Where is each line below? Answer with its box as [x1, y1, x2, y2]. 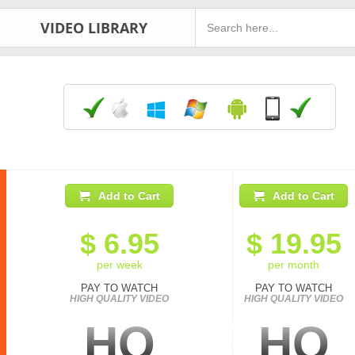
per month [268, 258, 319, 271]
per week [96, 258, 143, 271]
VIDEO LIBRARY [40, 17, 147, 37]
